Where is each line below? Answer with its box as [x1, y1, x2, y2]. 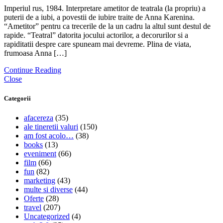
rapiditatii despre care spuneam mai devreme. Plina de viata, [4, 39, 191, 48]
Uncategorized [24, 212, 70, 221]
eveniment [24, 149, 56, 158]
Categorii [4, 94, 31, 102]
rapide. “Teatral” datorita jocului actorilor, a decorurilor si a [4, 30, 188, 39]
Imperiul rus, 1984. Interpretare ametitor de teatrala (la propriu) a [4, 3, 206, 12]
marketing [24, 176, 55, 185]
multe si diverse [24, 185, 73, 194]
